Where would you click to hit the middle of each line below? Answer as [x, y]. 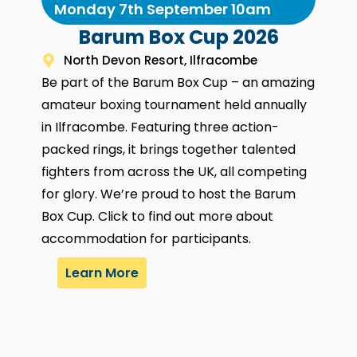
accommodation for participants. [147, 239]
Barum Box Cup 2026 [178, 37]
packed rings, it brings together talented [169, 150]
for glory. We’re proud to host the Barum [169, 194]
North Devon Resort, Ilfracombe [160, 61]
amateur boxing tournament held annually [175, 105]
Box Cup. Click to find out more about [158, 217]
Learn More [102, 273]
